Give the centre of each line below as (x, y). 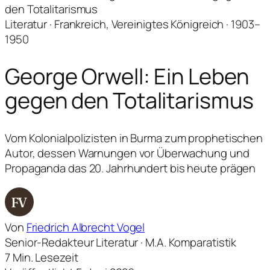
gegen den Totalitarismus (129, 101)
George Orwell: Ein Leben (127, 77)
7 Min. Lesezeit (42, 257)
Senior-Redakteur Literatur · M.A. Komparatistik (121, 242)
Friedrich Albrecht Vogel (86, 227)
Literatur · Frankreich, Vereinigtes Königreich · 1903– (133, 24)
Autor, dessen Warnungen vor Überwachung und (127, 153)
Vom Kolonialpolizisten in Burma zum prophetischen (134, 138)
